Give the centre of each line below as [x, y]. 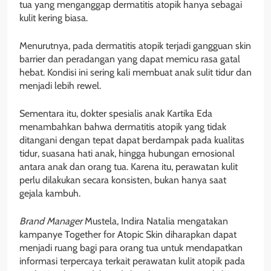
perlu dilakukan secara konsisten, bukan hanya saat [123, 180]
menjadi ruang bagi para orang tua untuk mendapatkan [131, 248]
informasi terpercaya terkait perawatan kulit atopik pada [132, 261]
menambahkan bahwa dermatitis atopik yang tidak [123, 127]
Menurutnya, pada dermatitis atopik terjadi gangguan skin [135, 46]
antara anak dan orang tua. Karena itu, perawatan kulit [129, 167]
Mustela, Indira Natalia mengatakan [155, 221]
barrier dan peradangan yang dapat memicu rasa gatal [130, 59]
